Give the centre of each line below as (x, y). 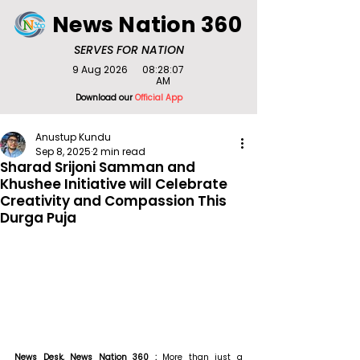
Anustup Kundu (73, 137)
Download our (105, 98)
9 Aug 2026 (100, 70)
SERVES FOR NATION (129, 50)
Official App (158, 98)
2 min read (119, 151)
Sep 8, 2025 (63, 151)
